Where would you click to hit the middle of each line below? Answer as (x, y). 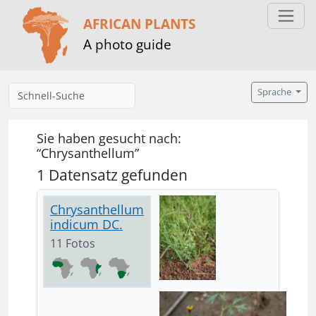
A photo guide (127, 44)
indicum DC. (86, 224)
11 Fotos (80, 243)
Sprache (276, 92)
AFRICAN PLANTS (139, 23)
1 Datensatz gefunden (112, 175)
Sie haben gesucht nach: (109, 138)
